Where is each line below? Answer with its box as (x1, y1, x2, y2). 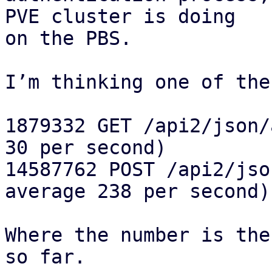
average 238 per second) (5, 180, 270, 202)
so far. (5, 246, 86, 268)
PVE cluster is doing (5, 5, 247, 27)
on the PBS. (5, 27, 132, 49)
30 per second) (5, 137, 166, 158)
